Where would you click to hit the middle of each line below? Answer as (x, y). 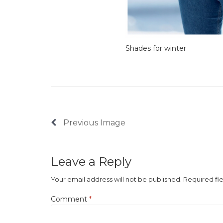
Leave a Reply (91, 161)
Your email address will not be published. (116, 179)
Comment (70, 199)
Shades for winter (156, 48)
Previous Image (93, 122)
